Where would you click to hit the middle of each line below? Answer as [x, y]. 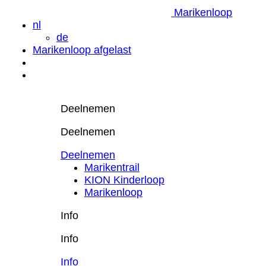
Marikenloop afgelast [82, 50]
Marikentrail [112, 167]
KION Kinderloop [124, 180]
